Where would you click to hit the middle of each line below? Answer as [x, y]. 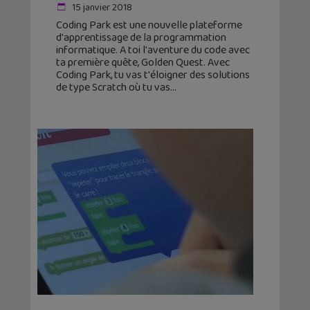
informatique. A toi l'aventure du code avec [153, 51]
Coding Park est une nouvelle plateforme [149, 26]
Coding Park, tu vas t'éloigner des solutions [153, 75]
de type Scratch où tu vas [113, 88]
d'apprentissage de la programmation [141, 38]
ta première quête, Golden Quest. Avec [143, 63]
